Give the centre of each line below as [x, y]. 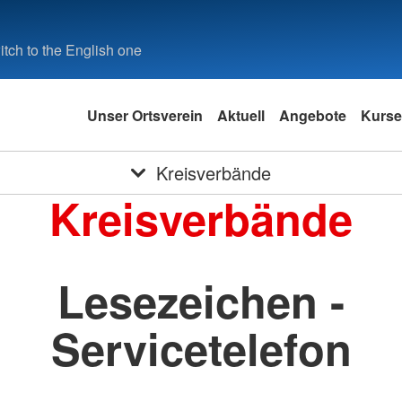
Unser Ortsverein [145, 115]
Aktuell [241, 115]
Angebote [313, 115]
